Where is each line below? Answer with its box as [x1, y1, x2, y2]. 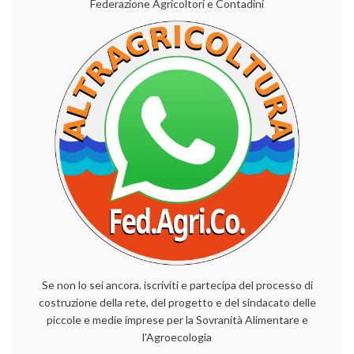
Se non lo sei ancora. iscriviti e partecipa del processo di [41, 277, 313, 292]
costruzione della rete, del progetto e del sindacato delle [38, 295, 316, 309]
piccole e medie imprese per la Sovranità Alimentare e [46, 312, 308, 326]
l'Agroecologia [142, 330, 212, 344]
